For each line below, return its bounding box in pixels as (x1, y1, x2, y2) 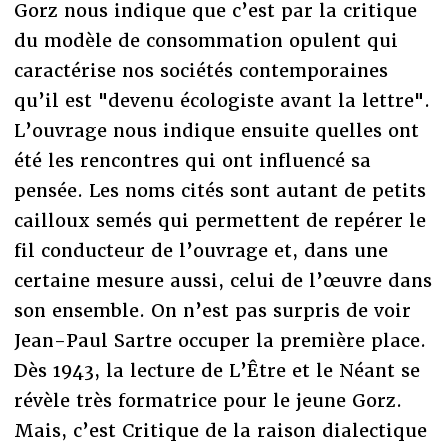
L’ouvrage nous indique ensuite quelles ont (13, 118, 419, 142)
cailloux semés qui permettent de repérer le (13, 208, 426, 232)
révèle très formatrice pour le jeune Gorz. (13, 388, 402, 412)
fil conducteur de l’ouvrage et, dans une (13, 238, 388, 262)
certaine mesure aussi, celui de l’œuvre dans (13, 268, 432, 292)
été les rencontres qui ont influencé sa (13, 148, 371, 172)
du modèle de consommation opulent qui (13, 28, 398, 52)
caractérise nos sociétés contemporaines (13, 58, 388, 82)
